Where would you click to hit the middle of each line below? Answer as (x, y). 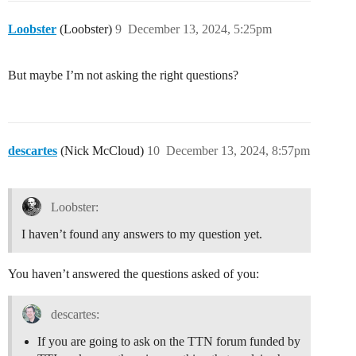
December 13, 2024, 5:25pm (200, 29)
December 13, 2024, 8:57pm (238, 151)
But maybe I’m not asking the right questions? (123, 75)
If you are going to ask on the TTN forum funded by (169, 342)
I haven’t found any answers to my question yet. (142, 234)
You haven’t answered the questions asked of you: (133, 274)
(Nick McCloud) (101, 151)
